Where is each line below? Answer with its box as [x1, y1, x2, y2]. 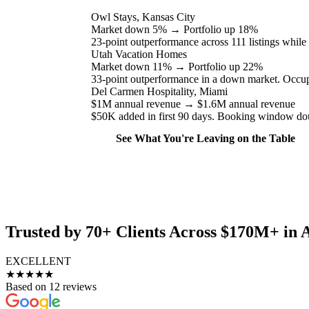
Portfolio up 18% [183, 23, 258, 35]
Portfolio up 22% [188, 60, 263, 72]
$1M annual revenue [91, 97, 181, 110]
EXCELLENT [6, 255, 71, 268]
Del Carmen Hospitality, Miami [91, 85, 228, 97]
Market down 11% [91, 60, 172, 72]
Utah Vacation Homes [91, 48, 187, 60]
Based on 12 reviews [6, 281, 97, 293]
